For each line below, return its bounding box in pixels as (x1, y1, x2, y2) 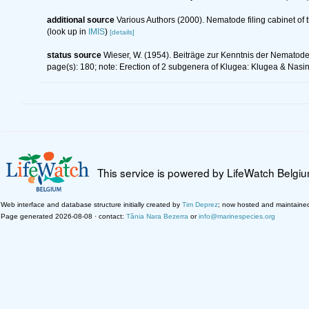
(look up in (46, 27, 88, 37)
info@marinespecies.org (199, 212, 275, 220)
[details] (109, 28, 134, 37)
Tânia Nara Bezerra (126, 212, 188, 220)
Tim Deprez (182, 200, 218, 208)
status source (46, 50, 101, 61)
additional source (46, 15, 114, 26)
